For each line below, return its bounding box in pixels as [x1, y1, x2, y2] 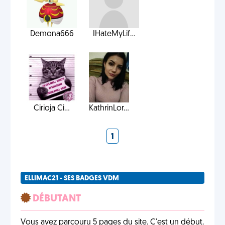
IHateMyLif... [92, 30, 136, 38]
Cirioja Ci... [34, 104, 70, 113]
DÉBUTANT [31, 194, 81, 204]
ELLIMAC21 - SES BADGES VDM [25, 175, 119, 182]
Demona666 [30, 30, 74, 38]
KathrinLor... [89, 104, 129, 113]
